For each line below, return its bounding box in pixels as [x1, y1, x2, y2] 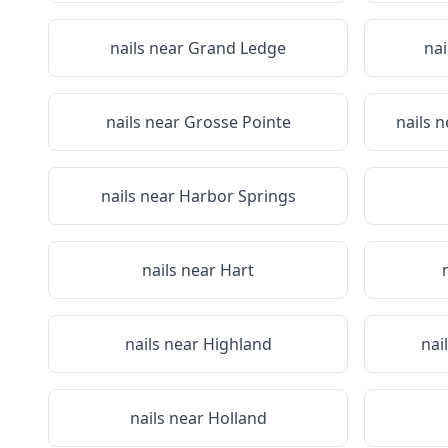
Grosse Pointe [183, 111, 291, 133]
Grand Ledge [188, 37, 286, 59]
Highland [202, 333, 272, 355]
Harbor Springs [178, 185, 296, 207]
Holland [207, 407, 267, 429]
